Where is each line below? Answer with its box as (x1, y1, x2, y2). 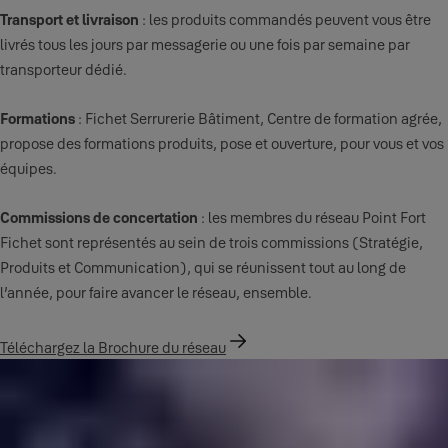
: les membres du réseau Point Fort (198, 207, 426, 227)
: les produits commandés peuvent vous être (139, 9, 431, 29)
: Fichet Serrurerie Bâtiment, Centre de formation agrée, (78, 108, 442, 128)
